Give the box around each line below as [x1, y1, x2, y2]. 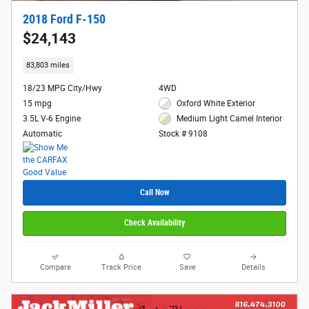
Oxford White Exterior [177, 98, 256, 108]
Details [241, 262, 266, 272]
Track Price [101, 262, 142, 272]
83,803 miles [26, 61, 70, 70]
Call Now [139, 188, 170, 198]
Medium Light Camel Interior [177, 114, 283, 124]
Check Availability [124, 218, 185, 228]
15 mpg [23, 98, 52, 108]
